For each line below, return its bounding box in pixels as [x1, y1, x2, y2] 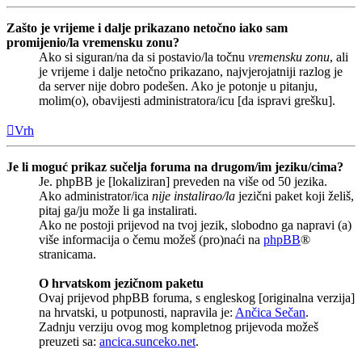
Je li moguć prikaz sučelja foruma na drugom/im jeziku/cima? [6, 159, 343, 174]
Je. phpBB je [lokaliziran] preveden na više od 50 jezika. [39, 174, 327, 188]
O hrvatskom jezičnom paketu [39, 276, 204, 290]
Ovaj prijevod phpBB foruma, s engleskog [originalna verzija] [39, 290, 355, 305]
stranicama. [39, 246, 96, 261]
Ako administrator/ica [39, 188, 152, 203]
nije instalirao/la [152, 188, 235, 203]
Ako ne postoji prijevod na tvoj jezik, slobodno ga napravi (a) [39, 217, 351, 232]
